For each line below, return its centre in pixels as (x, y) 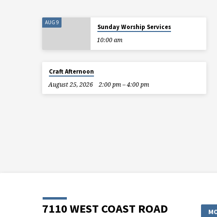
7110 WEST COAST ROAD (105, 208)
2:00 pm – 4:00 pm (124, 84)
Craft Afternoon (71, 72)
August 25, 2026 (70, 84)
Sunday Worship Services (134, 27)
